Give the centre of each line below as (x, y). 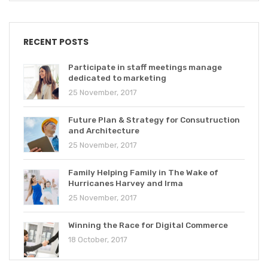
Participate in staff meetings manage (145, 67)
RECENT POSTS (56, 42)
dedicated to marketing (117, 77)
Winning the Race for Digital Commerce (148, 225)
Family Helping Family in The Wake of (143, 172)
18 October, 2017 (98, 239)
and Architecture (104, 130)
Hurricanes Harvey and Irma (126, 183)
